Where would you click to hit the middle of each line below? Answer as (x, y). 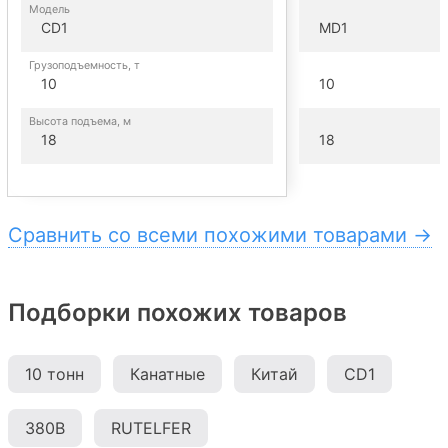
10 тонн (54, 373)
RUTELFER (151, 427)
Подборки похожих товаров (177, 312)
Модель (49, 9)
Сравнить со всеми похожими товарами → (220, 234)
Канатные (167, 373)
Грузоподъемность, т (84, 65)
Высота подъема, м (80, 121)
